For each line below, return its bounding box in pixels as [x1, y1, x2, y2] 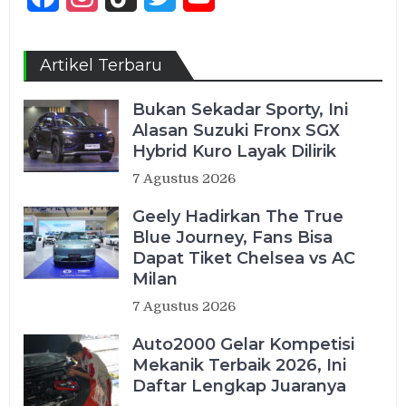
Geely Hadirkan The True [132, 207, 344, 227]
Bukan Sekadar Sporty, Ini [132, 100, 349, 121]
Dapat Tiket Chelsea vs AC [132, 248, 356, 269]
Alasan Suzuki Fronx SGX [132, 121, 341, 141]
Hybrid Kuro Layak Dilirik [132, 141, 337, 162]
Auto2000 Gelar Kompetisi [132, 334, 355, 355]
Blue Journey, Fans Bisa [132, 227, 333, 248]
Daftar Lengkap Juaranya [132, 376, 347, 397]
